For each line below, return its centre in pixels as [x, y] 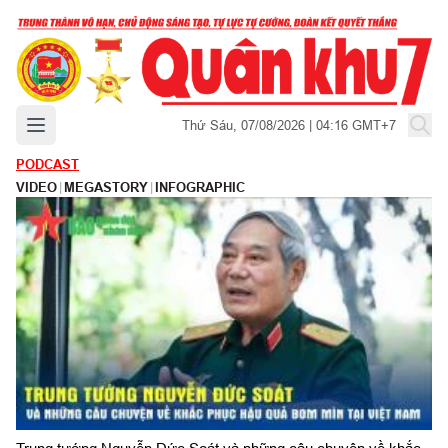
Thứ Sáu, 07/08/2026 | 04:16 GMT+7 [289, 124]
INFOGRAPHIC [200, 187]
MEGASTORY [106, 187]
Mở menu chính [81, 121]
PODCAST [47, 164]
